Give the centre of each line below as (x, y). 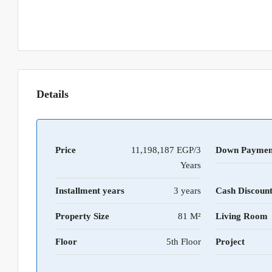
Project (230, 242)
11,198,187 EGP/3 (166, 150)
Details (53, 94)
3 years (188, 191)
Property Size (82, 216)
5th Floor (184, 242)
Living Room (242, 216)
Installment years (90, 191)
